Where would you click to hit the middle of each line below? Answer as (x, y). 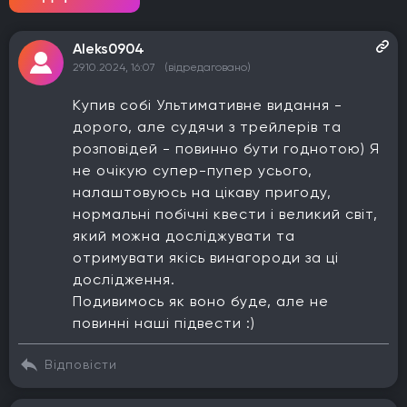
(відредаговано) (208, 67)
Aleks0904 (109, 49)
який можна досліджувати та (184, 236)
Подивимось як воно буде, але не (201, 301)
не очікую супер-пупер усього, (193, 170)
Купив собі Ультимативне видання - (208, 105)
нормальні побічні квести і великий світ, (225, 214)
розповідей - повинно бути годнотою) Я (226, 149)
